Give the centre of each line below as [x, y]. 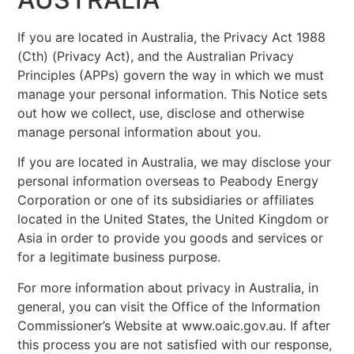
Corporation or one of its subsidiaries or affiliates [166, 200]
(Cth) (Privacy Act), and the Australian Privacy [156, 56]
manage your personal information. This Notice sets [173, 94]
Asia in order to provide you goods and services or [171, 238]
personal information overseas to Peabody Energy [168, 181]
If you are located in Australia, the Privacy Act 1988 [172, 37]
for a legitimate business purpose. [119, 257]
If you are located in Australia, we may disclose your [175, 162]
